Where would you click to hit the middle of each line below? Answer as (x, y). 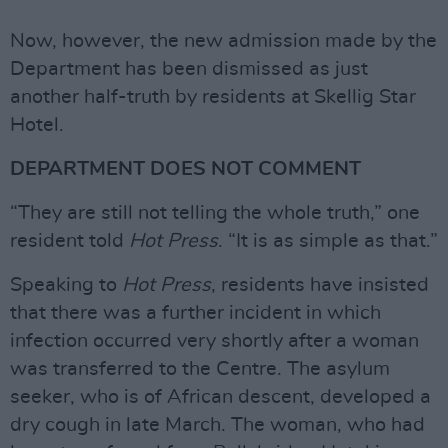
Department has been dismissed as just (189, 69)
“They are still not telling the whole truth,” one (215, 213)
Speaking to (66, 285)
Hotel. (37, 125)
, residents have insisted (320, 285)
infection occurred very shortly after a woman (214, 341)
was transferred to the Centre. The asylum (200, 369)
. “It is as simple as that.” (328, 241)
